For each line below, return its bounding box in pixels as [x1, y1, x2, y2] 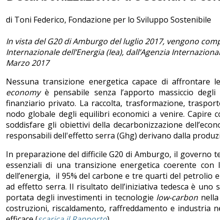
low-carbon [156, 192, 198, 203]
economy [6, 87, 40, 98]
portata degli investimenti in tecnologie [6, 192, 157, 203]
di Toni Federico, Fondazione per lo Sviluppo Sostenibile [6, 14, 211, 26]
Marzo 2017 [6, 57, 49, 69]
